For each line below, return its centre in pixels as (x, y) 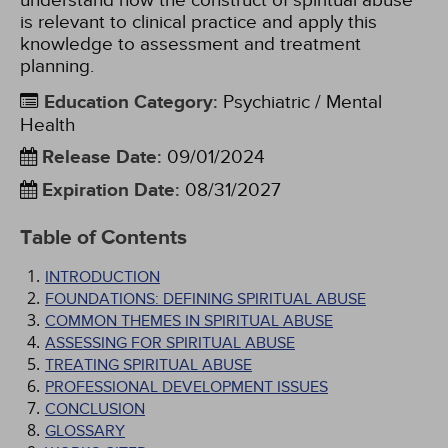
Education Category (128, 102)
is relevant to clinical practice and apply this (198, 22)
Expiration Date (108, 190)
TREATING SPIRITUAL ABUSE (148, 365)
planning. (57, 66)
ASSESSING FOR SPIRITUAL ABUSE (170, 343)
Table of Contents (103, 238)
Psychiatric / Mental (300, 102)
